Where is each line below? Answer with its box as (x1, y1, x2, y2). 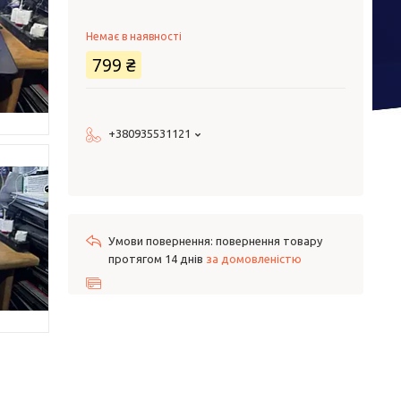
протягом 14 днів (108, 252, 206, 265)
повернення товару (216, 235, 322, 247)
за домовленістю (206, 252, 302, 265)
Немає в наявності (86, 30, 182, 42)
